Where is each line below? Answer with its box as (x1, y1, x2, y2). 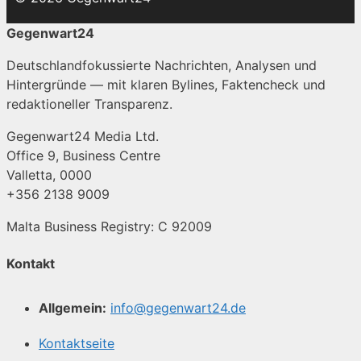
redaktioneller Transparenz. (6, 96, 172, 113)
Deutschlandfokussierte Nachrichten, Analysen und (6, 57, 317, 74)
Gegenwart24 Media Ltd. (6, 128, 159, 145)
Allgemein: (39, 299, 106, 316)
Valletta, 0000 (6, 167, 92, 184)
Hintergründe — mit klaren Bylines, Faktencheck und (6, 77, 326, 93)
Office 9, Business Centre (6, 147, 160, 164)
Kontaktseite (39, 334, 114, 351)
